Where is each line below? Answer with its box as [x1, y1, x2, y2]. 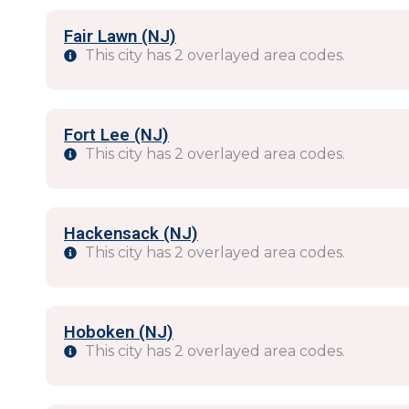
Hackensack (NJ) [64, 224, 198, 244]
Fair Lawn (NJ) [64, 26, 176, 47]
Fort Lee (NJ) [64, 125, 169, 145]
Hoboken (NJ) [64, 322, 173, 342]
